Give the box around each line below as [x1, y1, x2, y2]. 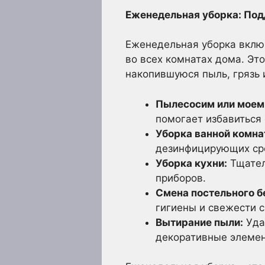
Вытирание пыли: [156, 216, 243, 228]
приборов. [156, 172, 206, 184]
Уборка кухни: [156, 157, 227, 169]
